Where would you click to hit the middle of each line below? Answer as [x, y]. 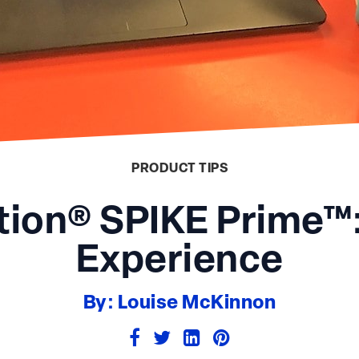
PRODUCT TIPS [179, 169]
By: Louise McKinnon [179, 303]
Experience [179, 262]
